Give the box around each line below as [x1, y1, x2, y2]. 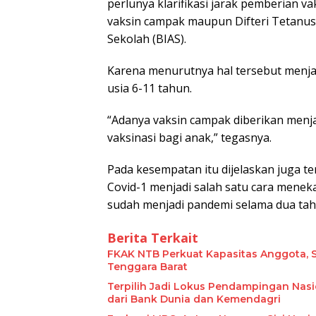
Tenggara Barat [107, 260, 188, 274]
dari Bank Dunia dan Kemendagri [107, 293, 281, 306]
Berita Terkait [107, 229, 198, 247]
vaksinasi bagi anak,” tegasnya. [107, 130, 272, 146]
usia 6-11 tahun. [107, 80, 192, 97]
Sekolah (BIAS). [107, 31, 189, 47]
